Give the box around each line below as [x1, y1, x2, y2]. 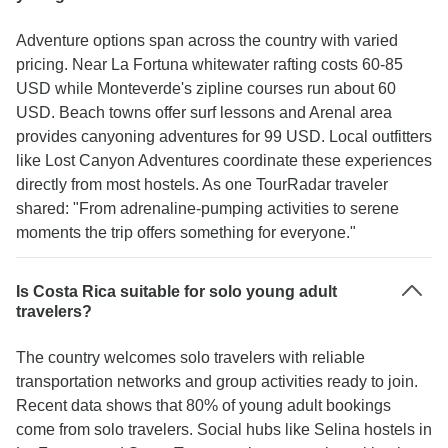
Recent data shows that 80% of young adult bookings [16, 397, 391, 414]
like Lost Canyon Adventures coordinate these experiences [16, 152, 432, 169]
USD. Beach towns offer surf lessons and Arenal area [16, 104, 392, 121]
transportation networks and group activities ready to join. [16, 373, 418, 390]
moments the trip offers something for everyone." [16, 224, 356, 241]
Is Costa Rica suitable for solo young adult [16, 283, 337, 300]
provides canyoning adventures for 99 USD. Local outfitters [16, 128, 432, 145]
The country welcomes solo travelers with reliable [16, 349, 365, 366]
